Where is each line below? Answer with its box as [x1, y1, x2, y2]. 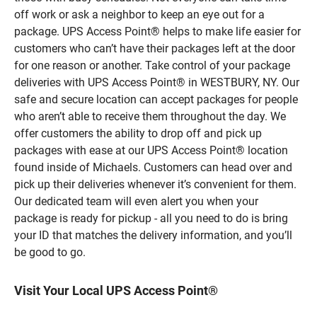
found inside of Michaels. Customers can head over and [14, 160, 292, 174]
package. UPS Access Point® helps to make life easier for [14, 24, 301, 38]
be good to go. [14, 245, 86, 259]
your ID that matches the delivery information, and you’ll [14, 228, 292, 242]
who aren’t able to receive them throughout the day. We [14, 109, 286, 123]
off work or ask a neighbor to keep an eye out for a [14, 7, 265, 21]
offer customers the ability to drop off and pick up [14, 126, 262, 140]
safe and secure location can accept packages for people [14, 92, 298, 106]
